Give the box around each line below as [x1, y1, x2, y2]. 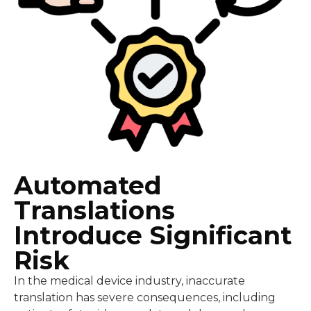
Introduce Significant [14, 219, 292, 251]
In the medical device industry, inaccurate [14, 274, 245, 287]
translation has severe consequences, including [14, 290, 276, 304]
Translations [14, 194, 175, 226]
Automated [14, 169, 162, 201]
